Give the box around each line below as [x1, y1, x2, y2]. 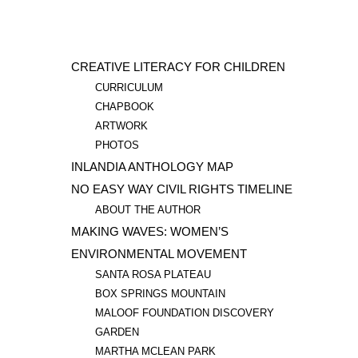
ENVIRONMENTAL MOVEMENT [71, 246, 247, 261]
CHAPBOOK [95, 100, 154, 113]
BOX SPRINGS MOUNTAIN [95, 288, 225, 300]
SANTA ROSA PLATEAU [95, 268, 211, 281]
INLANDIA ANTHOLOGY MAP [71, 159, 233, 173]
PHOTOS [95, 138, 139, 151]
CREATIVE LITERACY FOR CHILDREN [71, 59, 285, 74]
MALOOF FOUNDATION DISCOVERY [95, 307, 274, 320]
